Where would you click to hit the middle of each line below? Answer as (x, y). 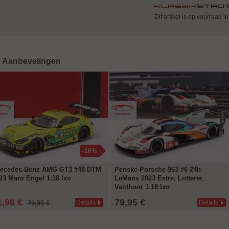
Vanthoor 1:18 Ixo (142, 187)
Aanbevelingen (31, 61)
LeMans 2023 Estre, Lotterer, (159, 178)
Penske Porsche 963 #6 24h (158, 169)
